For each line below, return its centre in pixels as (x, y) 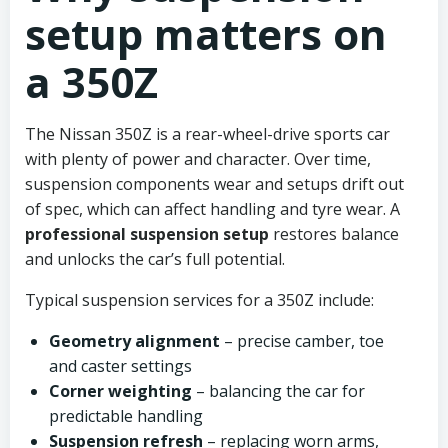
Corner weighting (120, 391)
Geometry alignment (134, 341)
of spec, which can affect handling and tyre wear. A (212, 209)
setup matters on (206, 33)
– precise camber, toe (302, 341)
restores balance (334, 234)
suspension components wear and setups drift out (214, 184)
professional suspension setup (147, 234)
